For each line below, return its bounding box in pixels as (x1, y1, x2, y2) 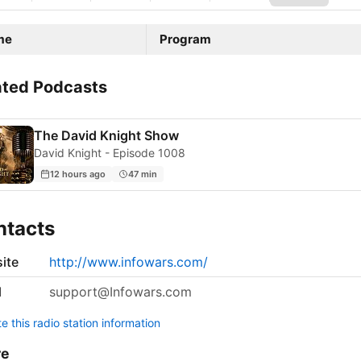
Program (160, 31, 211, 48)
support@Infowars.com (49, 284, 192, 301)
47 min (128, 168, 157, 180)
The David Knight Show (34, 127, 179, 144)
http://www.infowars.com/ (49, 254, 208, 271)
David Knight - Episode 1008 (34, 146, 185, 160)
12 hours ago (50, 168, 106, 180)
